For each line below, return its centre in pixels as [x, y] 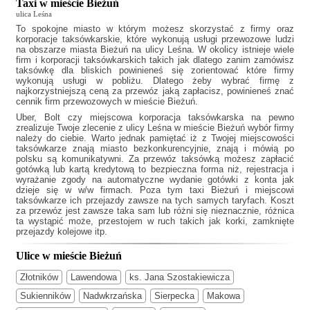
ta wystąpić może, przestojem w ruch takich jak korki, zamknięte [155, 221]
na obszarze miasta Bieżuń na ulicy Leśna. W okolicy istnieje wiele [155, 50]
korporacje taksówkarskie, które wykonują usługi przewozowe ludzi [155, 39]
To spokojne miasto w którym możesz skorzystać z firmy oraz [155, 29]
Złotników [39, 277]
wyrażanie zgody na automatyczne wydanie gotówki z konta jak [155, 180]
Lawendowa [94, 277]
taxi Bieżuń [214, 190]
